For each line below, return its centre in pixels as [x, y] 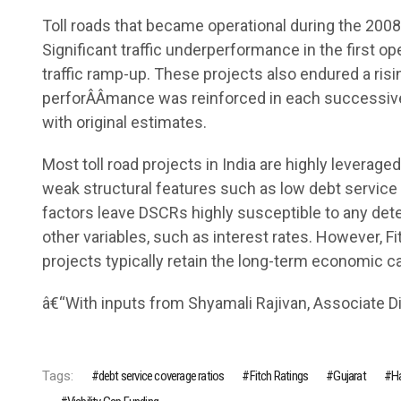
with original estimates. [124, 123]
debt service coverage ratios [161, 376]
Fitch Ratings [279, 376]
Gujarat [350, 376]
